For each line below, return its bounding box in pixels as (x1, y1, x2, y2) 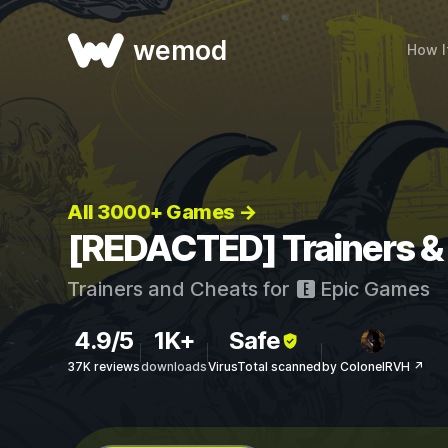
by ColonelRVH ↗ (322, 359, 424, 374)
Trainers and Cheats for (67, 277, 294, 301)
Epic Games (315, 277, 430, 301)
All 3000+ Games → (67, 200, 257, 224)
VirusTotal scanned (208, 359, 321, 374)
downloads (141, 359, 207, 374)
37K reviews (67, 359, 140, 374)
